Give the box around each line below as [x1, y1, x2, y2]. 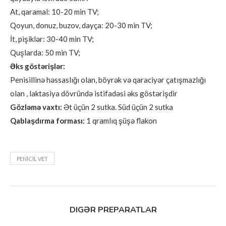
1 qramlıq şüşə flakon [85, 116, 157, 125]
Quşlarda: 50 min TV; [10, 47, 80, 57]
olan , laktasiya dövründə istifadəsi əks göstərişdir [10, 88, 178, 98]
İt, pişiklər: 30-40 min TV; [10, 34, 94, 43]
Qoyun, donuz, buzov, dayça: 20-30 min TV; [10, 20, 152, 30]
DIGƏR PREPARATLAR [69, 204, 157, 215]
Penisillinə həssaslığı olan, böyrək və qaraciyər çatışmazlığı [10, 75, 206, 84]
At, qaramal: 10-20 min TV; [10, 7, 99, 16]
